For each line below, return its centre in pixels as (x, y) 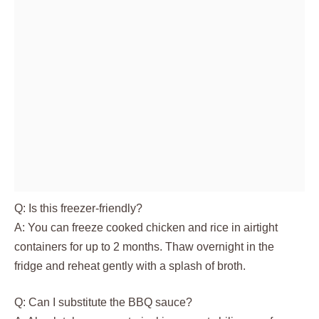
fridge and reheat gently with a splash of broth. (130, 266)
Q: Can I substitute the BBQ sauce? (103, 302)
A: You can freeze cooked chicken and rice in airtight (146, 227)
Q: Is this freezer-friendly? (78, 208)
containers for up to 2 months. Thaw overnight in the (144, 246)
